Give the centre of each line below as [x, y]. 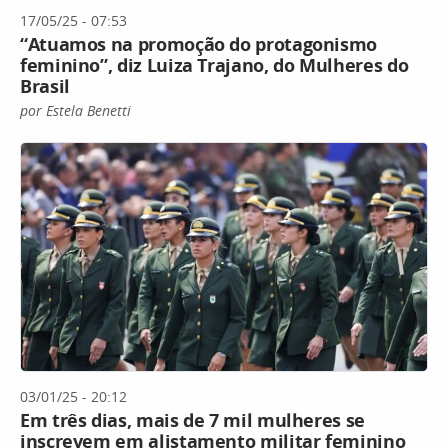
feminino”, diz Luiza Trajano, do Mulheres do [214, 64]
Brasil [45, 85]
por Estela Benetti [75, 110]
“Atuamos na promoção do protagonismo [199, 43]
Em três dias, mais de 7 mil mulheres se [192, 420]
